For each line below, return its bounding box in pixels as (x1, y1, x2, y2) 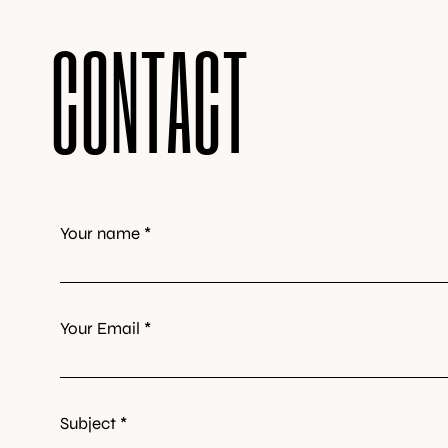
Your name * (60, 223, 151, 244)
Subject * (60, 413, 127, 434)
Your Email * (60, 318, 151, 339)
